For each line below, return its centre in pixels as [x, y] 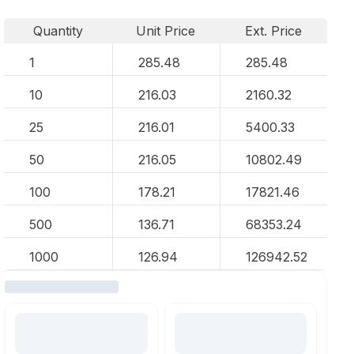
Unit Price [166, 31]
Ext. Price [274, 31]
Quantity [58, 31]
